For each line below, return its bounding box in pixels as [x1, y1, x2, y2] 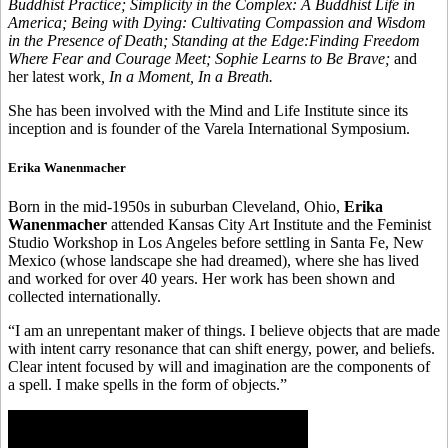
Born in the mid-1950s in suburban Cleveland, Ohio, [8, 198, 344, 216]
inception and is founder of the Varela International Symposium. [8, 119, 410, 137]
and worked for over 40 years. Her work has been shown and [8, 270, 395, 288]
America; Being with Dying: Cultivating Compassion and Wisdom [8, 13, 426, 31]
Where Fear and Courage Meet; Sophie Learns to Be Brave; [8, 49, 394, 67]
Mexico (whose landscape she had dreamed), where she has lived [8, 252, 419, 270]
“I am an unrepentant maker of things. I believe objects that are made [8, 322, 440, 340]
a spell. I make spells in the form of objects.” [8, 376, 287, 394]
